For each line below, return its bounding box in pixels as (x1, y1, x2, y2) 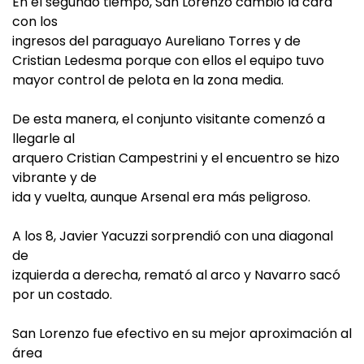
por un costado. (12, 285, 112, 304)
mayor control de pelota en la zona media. (12, 71, 284, 89)
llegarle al (12, 129, 75, 148)
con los (12, 12, 58, 31)
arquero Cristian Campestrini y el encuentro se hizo (12, 149, 340, 167)
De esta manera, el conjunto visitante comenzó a (12, 110, 325, 128)
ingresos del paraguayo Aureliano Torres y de (12, 32, 301, 50)
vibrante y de (12, 168, 97, 187)
